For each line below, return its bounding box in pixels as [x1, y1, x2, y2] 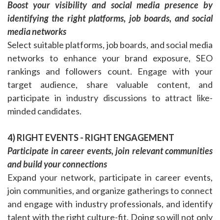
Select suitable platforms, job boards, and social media [7, 39, 213, 51]
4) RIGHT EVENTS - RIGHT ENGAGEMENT [7, 132, 174, 143]
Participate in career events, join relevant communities [7, 145, 213, 157]
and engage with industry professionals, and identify [7, 198, 213, 210]
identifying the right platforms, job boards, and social [7, 13, 213, 24]
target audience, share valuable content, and [7, 79, 213, 90]
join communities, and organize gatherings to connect [7, 185, 213, 196]
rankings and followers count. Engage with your [7, 66, 213, 77]
